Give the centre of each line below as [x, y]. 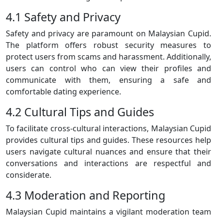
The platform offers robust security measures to [108, 45]
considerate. [29, 175]
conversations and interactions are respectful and [108, 163]
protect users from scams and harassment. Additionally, [108, 57]
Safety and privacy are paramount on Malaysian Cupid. [108, 34]
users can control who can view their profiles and [108, 69]
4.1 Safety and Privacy [63, 17]
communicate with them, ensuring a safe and [108, 80]
